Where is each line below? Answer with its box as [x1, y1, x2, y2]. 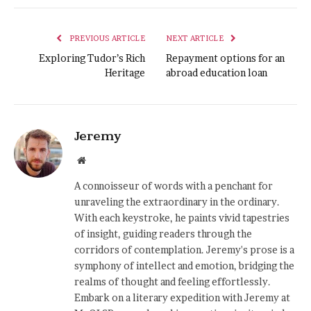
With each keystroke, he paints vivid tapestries [74, 212, 289, 224]
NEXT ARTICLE [166, 33, 226, 44]
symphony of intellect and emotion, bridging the [74, 260, 294, 272]
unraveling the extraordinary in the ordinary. [74, 196, 280, 208]
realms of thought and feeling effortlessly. [74, 276, 271, 288]
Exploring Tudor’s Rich [39, 52, 145, 65]
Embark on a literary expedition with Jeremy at [74, 292, 290, 304]
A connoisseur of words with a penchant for [74, 180, 273, 192]
